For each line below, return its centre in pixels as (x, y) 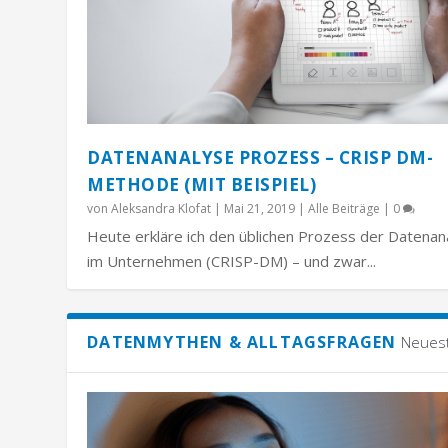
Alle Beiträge (344, 208)
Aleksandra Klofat (161, 208)
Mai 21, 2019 (260, 208)
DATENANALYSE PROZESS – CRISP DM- (260, 157)
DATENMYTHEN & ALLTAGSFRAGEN (242, 341)
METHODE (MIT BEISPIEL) (202, 184)
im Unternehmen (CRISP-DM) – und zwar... (232, 260)
